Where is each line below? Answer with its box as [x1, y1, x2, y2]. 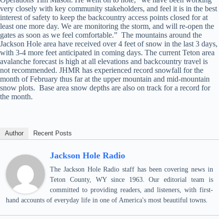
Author [5, 130, 23, 137]
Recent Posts [33, 130, 72, 137]
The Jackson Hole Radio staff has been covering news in [50, 166, 213, 173]
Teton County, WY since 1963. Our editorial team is [50, 176, 213, 183]
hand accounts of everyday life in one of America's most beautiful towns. [6, 197, 208, 204]
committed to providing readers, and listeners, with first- [50, 186, 213, 194]
